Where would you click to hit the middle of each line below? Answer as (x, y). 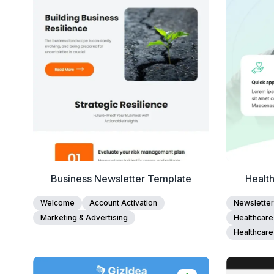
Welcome (57, 203)
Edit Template (121, 13)
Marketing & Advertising (84, 217)
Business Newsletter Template (121, 179)
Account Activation (123, 203)
